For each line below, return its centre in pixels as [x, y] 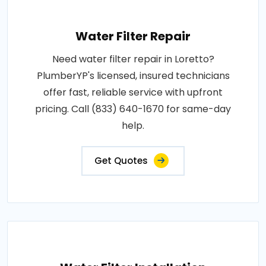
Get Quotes [121, 160]
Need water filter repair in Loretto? [133, 59]
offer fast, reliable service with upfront [133, 92]
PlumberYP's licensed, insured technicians [133, 75]
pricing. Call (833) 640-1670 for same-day [133, 109]
